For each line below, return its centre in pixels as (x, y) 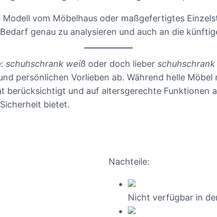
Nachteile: (129, 162)
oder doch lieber (122, 64)
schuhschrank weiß (46, 64)
